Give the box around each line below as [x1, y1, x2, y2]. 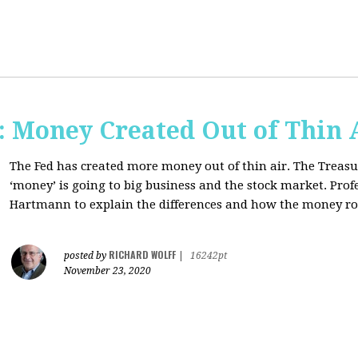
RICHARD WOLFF [109, 248, 176, 261]
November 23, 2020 [64, 265, 151, 276]
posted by [64, 250, 109, 261]
